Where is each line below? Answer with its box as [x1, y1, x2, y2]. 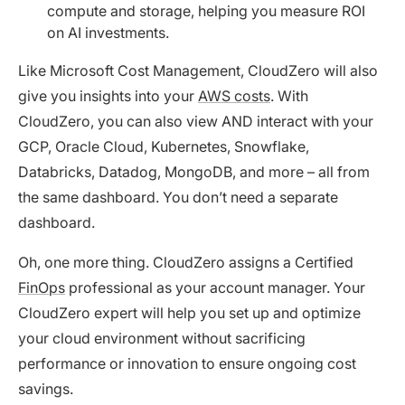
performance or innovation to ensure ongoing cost [18, 353, 356, 372]
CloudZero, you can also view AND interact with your [18, 111, 373, 130]
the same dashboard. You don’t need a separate [18, 187, 338, 206]
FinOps [18, 278, 65, 297]
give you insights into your [18, 86, 198, 105]
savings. [18, 379, 73, 398]
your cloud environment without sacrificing [18, 328, 306, 347]
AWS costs [198, 86, 270, 105]
